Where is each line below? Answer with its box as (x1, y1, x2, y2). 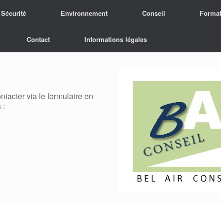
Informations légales (84, 35, 147, 44)
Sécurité (1, 8, 27, 18)
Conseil (142, 8, 166, 18)
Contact (27, 35, 50, 44)
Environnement (61, 8, 108, 18)
